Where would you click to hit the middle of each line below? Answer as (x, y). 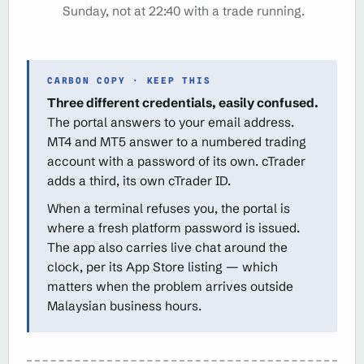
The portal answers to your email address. (171, 122)
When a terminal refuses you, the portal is (169, 208)
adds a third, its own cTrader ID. (139, 180)
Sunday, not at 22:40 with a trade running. (184, 11)
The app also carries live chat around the (167, 247)
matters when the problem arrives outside (170, 286)
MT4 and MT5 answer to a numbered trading (177, 141)
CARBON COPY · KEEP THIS (129, 80)
